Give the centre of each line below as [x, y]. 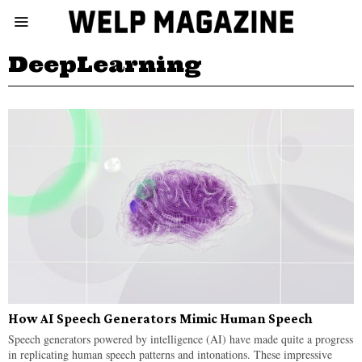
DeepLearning [105, 64]
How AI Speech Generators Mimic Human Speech [160, 318]
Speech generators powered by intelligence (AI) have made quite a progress [181, 339]
